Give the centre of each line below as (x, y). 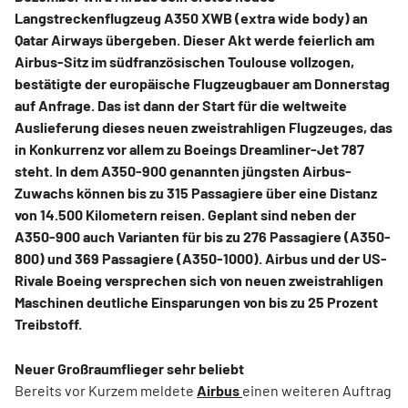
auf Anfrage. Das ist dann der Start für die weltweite (181, 106)
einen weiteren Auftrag (317, 391)
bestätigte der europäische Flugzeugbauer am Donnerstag (202, 84)
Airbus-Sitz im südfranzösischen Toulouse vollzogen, (184, 62)
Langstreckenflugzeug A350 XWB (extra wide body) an (191, 18)
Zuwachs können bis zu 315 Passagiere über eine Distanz (196, 193)
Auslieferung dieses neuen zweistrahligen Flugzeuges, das (204, 127)
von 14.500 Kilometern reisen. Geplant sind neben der (185, 215)
